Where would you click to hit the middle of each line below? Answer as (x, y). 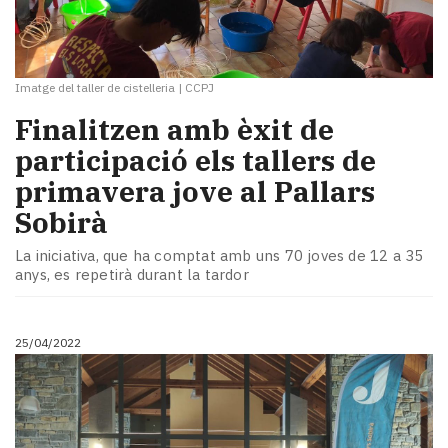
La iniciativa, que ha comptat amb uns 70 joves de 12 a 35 (219, 256)
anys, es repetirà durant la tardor (132, 275)
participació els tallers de (195, 160)
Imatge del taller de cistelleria (95, 87)
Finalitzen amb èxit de (174, 129)
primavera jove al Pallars (195, 191)
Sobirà (61, 222)
